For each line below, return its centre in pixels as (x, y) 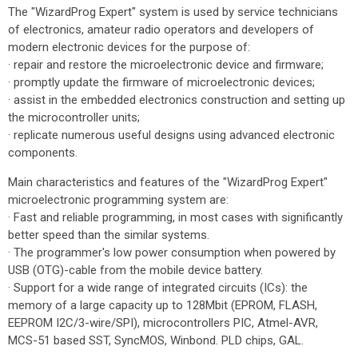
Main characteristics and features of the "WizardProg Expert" (168, 182)
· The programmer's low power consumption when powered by (172, 253)
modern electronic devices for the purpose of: (129, 47)
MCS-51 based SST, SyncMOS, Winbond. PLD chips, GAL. (156, 340)
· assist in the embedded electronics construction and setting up (177, 100)
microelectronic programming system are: (118, 200)
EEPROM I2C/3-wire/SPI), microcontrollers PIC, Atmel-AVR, (163, 323)
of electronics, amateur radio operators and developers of (161, 30)
